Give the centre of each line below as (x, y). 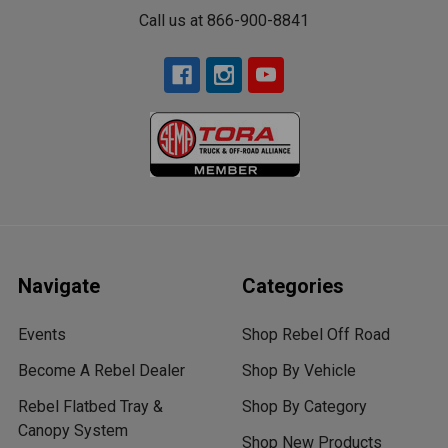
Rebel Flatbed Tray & (90, 407)
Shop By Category (304, 407)
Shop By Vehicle (299, 371)
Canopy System (73, 431)
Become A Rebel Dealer (101, 371)
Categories (293, 286)
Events (42, 335)
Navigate (59, 286)
